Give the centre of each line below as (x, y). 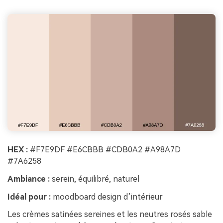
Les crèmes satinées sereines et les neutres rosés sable (110, 215)
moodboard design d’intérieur (107, 197)
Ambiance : (29, 179)
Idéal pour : (29, 197)
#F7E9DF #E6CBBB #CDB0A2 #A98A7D (104, 149)
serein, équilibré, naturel (95, 179)
